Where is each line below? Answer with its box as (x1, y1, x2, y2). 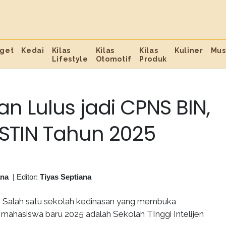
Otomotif (95, 55, 132, 63)
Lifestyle (51, 55, 88, 63)
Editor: (17, 173, 40, 181)
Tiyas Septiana (40, 173, 91, 181)
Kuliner (175, 46, 203, 54)
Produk (139, 55, 167, 63)
